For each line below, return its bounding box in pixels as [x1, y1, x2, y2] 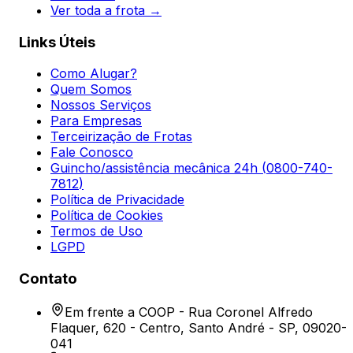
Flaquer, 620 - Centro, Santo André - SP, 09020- [50, 319, 347, 336]
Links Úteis [19, 32, 95, 51]
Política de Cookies [50, 207, 163, 224]
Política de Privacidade [50, 191, 184, 208]
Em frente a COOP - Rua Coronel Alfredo [65, 303, 313, 320]
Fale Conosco [50, 144, 133, 161]
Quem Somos [50, 81, 132, 98]
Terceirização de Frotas [50, 128, 192, 145]
